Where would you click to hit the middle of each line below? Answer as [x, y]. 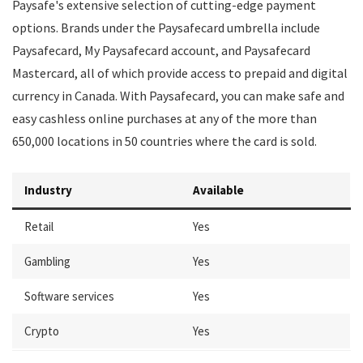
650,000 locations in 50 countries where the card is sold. [164, 141]
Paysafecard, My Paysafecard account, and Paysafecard [161, 50]
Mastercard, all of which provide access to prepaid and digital [180, 73]
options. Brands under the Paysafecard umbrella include [166, 28]
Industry [48, 190]
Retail [39, 226]
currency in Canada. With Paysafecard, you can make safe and [178, 96]
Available [218, 190]
